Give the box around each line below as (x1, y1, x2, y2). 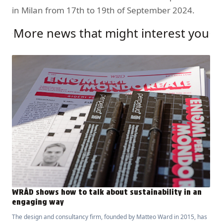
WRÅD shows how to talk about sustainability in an (12, 187, 202, 197)
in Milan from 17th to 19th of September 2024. (12, 4, 195, 16)
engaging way (12, 197, 64, 207)
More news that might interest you (13, 25, 209, 42)
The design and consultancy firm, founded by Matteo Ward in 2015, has (12, 212, 207, 221)
